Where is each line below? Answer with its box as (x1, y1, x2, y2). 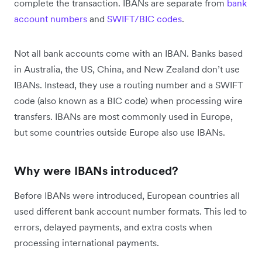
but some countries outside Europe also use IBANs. (14, 126, 225, 139)
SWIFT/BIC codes (107, 13, 182, 25)
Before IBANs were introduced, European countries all (14, 189, 240, 202)
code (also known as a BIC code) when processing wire (14, 95, 243, 107)
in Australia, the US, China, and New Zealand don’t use (14, 63, 240, 75)
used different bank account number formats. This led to (14, 205, 247, 218)
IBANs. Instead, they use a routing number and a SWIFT (14, 79, 243, 91)
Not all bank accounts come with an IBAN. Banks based (14, 47, 243, 60)
